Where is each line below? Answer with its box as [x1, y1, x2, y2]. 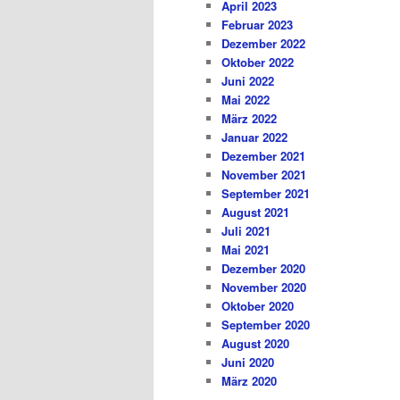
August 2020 [221, 335, 289, 353]
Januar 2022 [221, 129, 287, 146]
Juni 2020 [221, 354, 274, 371]
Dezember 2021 [221, 147, 305, 165]
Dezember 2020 [221, 260, 305, 278]
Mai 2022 [221, 91, 270, 109]
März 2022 [221, 110, 277, 128]
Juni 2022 [221, 72, 274, 90]
